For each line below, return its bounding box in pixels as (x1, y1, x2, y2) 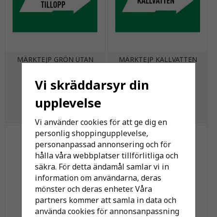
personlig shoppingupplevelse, (34, 127, 148, 139)
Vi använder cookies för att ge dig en (34, 116, 167, 127)
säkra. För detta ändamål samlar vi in (34, 161, 169, 172)
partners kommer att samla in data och (34, 194, 176, 205)
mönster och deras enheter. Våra (34, 183, 152, 194)
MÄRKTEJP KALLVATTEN (118, 54, 197, 64)
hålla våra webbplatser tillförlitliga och (34, 150, 178, 161)
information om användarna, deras (34, 172, 161, 183)
